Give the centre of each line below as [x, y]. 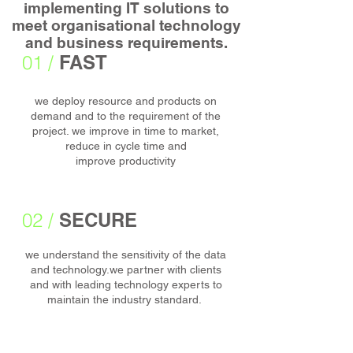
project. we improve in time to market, [126, 131]
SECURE [95, 220]
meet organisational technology [126, 25]
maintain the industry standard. [126, 299]
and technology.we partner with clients [126, 269]
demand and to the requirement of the [126, 116]
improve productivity [126, 161]
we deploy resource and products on [126, 101]
